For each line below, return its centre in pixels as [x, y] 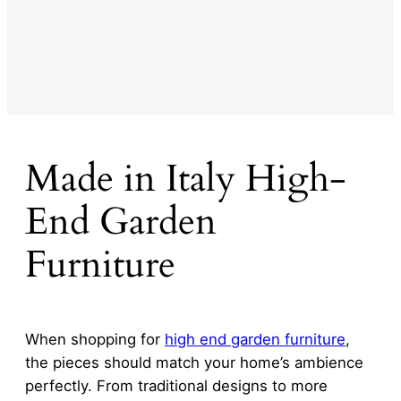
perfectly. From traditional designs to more [176, 385]
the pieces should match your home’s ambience [194, 362]
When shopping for [95, 339]
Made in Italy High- [186, 179]
